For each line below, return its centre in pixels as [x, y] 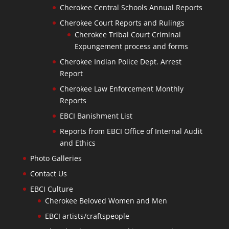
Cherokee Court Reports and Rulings [122, 22]
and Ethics [77, 143]
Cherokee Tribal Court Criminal [128, 34]
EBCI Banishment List [96, 116]
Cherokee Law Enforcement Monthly [121, 88]
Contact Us [48, 173]
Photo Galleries [56, 158]
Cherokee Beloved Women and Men [106, 200]
